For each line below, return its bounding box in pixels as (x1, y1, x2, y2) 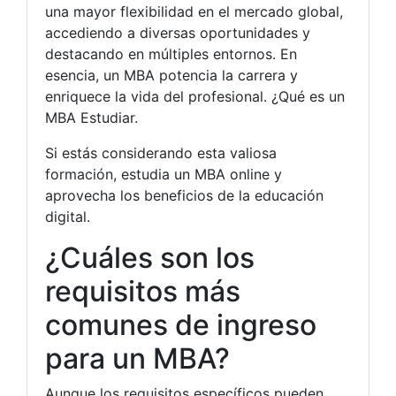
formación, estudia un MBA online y (45, 164, 282, 183)
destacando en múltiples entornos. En (45, 44, 297, 63)
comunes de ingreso (45, 307, 316, 342)
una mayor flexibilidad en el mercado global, (45, 2, 343, 20)
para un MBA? (45, 340, 230, 376)
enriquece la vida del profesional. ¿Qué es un (45, 87, 345, 105)
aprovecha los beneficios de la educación (45, 186, 324, 204)
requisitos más (45, 273, 240, 308)
